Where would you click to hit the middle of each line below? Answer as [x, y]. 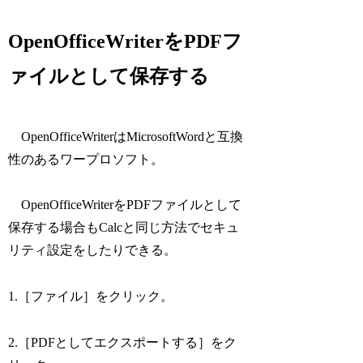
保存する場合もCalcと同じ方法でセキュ [124, 228]
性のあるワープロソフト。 [86, 159]
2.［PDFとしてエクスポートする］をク [123, 342]
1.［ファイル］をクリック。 [91, 297]
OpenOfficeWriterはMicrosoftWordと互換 [126, 136]
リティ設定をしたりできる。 [93, 250]
